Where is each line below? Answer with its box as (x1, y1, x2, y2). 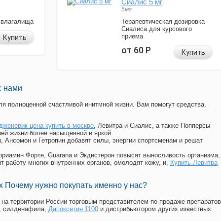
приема (121, 33, 143, 40)
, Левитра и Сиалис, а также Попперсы (94, 122, 210, 130)
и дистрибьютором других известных (98, 205, 211, 213)
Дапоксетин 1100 (48, 205, 98, 213)
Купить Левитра (170, 159, 218, 167)
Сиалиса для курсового (121, 25, 192, 33)
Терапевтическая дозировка (121, 18, 205, 26)
